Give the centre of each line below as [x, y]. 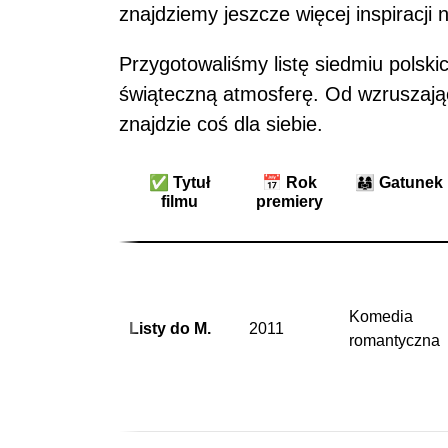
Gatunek [411, 182]
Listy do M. [170, 328]
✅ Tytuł [179, 182]
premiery [289, 201]
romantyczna [394, 340]
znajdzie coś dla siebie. [221, 123]
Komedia [381, 316]
